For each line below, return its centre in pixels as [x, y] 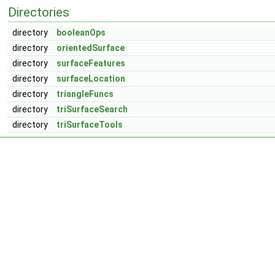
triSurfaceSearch [92, 109]
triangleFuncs [85, 94]
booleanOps [81, 33]
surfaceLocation [91, 79]
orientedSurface [91, 48]
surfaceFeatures [91, 63]
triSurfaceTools [90, 125]
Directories [39, 12]
